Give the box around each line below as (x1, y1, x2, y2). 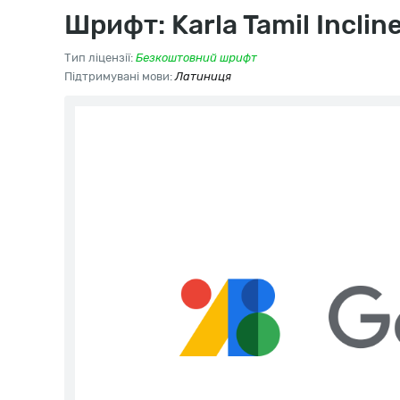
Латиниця (175, 70, 231, 83)
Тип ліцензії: (64, 51, 136, 64)
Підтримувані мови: (64, 70, 175, 83)
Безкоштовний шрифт (136, 51, 257, 64)
